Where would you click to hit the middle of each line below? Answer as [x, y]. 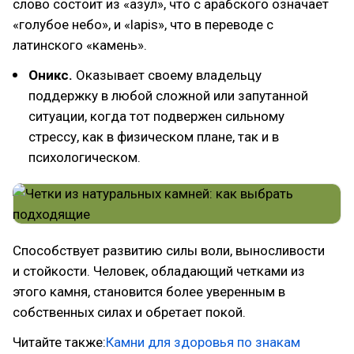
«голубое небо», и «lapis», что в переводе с [143, 24]
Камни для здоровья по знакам [203, 342]
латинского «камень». [80, 45]
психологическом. [85, 157]
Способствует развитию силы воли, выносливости [169, 250]
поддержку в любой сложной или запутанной [168, 96]
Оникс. [51, 75]
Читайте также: [59, 342]
